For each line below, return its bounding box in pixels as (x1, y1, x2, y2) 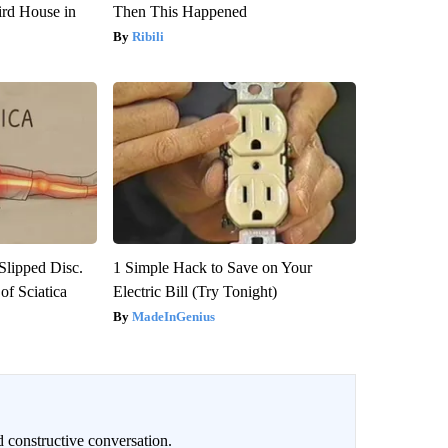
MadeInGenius (131, 309, 215, 325)
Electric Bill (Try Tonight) (112, 283, 277, 301)
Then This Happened (112, 3, 247, 21)
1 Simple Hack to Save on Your (112, 259, 312, 277)
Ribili (131, 29, 164, 45)
